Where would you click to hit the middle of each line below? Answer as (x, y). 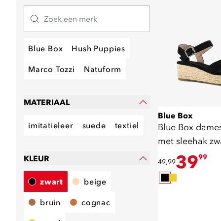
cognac (96, 202)
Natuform (103, 69)
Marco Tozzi (52, 69)
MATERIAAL (47, 102)
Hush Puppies (98, 48)
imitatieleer (51, 125)
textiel (127, 125)
